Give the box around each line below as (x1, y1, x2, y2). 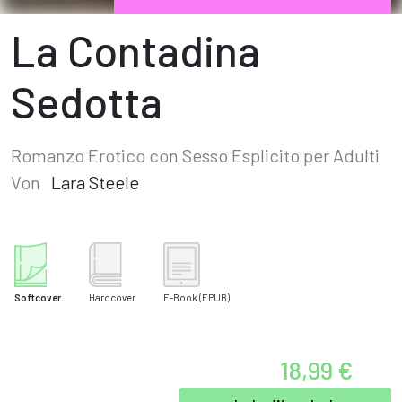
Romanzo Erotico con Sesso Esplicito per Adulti (11, 144, 380, 166)
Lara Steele (51, 171, 139, 193)
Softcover (14, 292, 61, 303)
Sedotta (11, 75, 162, 127)
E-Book (163, 292, 197, 303)
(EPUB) (199, 292, 230, 303)
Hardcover (89, 292, 135, 303)
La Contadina (11, 24, 260, 76)
